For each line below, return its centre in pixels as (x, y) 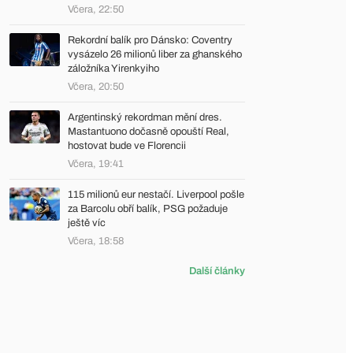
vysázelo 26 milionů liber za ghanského (155, 54)
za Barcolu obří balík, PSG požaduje (148, 209)
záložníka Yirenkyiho (113, 69)
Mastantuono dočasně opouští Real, (149, 132)
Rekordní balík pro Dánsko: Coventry (150, 40)
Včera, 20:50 (96, 87)
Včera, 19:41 (96, 164)
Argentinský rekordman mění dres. (145, 117)
